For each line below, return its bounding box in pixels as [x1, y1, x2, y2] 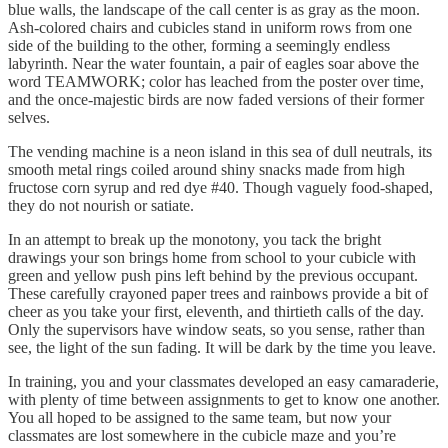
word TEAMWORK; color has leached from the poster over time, [8, 72, 424, 90]
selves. [8, 108, 50, 126]
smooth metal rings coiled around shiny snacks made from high [8, 160, 405, 178]
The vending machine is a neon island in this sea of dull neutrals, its [8, 142, 432, 160]
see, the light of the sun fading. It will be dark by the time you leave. [8, 338, 436, 356]
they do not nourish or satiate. [8, 196, 194, 214]
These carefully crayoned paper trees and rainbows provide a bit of [8, 284, 428, 302]
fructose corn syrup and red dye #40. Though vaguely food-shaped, [8, 178, 433, 196]
